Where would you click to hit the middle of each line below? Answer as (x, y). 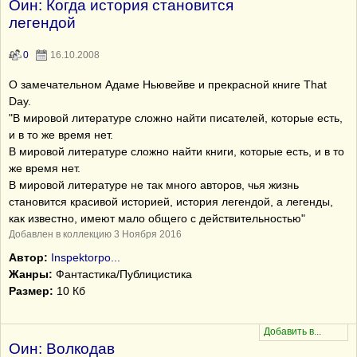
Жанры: (31, 274)
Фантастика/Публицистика (122, 274)
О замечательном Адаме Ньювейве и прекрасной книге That (168, 84)
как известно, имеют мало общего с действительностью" (157, 218)
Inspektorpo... (86, 257)
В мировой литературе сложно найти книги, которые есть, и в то (177, 151)
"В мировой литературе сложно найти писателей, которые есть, (176, 118)
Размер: (31, 291)
